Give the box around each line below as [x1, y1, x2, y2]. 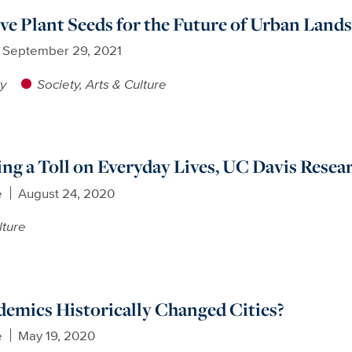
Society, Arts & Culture [36, 73, 167, 93]
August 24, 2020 [17, 182, 115, 203]
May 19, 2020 [17, 325, 95, 346]
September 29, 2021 [2, 40, 122, 60]
